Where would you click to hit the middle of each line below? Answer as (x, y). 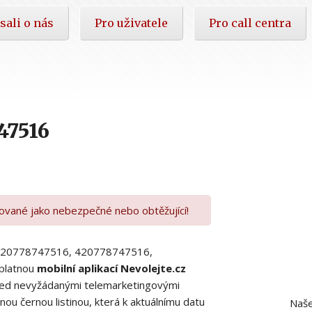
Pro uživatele (131, 23)
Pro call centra (250, 23)
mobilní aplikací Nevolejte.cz (111, 268)
